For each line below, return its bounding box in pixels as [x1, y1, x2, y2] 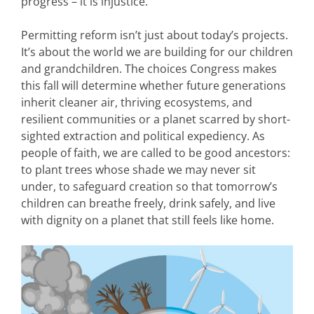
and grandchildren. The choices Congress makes [21, 61, 277, 76]
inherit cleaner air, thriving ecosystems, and [21, 95, 252, 110]
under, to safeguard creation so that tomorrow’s [21, 179, 278, 194]
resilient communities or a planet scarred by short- [21, 111, 290, 127]
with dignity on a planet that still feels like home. [21, 212, 274, 228]
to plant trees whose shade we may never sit [21, 162, 256, 177]
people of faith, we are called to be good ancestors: [21, 145, 290, 161]
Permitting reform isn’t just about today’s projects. [21, 27, 288, 43]
